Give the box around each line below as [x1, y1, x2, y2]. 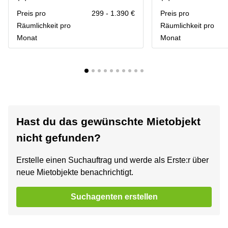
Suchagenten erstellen [70, 192, 158, 201]
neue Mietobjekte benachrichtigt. [16, 168, 133, 177]
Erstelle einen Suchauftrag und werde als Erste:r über [16, 156, 209, 164]
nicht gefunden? [16, 132, 101, 144]
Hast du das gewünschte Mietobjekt [16, 116, 201, 127]
